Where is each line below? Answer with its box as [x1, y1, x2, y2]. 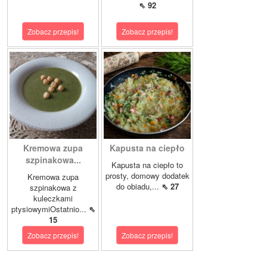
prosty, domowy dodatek [105, 170, 190, 182]
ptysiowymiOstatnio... [11, 203, 89, 215]
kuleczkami [33, 193, 73, 204]
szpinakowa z [29, 182, 77, 194]
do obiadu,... [116, 181, 162, 193]
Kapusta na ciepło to [111, 159, 183, 171]
